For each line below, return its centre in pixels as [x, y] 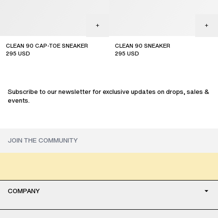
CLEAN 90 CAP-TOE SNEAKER [47, 45]
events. [19, 100]
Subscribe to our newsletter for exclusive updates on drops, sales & [109, 91]
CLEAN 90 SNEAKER [143, 45]
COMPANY [24, 191]
